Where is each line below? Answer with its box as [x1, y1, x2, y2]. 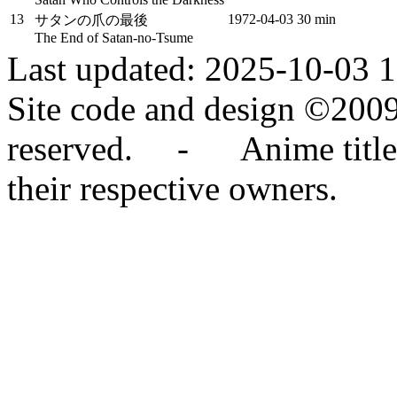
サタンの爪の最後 [35, 12, 148, 27]
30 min [297, 12, 336, 27]
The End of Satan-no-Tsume [35, 30, 193, 45]
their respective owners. [7, 169, 338, 207]
